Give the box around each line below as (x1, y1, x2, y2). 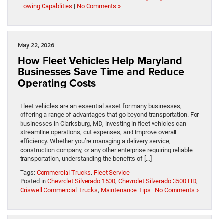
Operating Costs (18, 75, 96, 90)
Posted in (20, 177, 47, 185)
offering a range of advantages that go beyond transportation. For (20, 110, 199, 118)
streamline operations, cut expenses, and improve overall (20, 128, 176, 136)
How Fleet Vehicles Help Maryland (18, 52, 182, 68)
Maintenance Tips (101, 186, 151, 194)
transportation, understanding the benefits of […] (20, 154, 152, 162)
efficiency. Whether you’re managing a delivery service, (20, 137, 171, 145)
